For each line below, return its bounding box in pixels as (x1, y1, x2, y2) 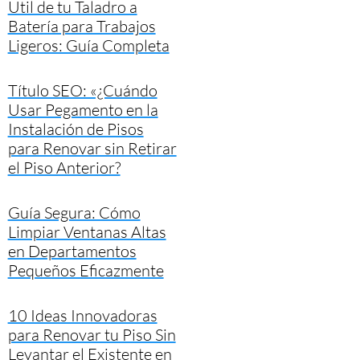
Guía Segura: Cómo (7, 202, 141, 223)
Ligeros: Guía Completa (7, 35, 170, 55)
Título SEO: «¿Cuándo (7, 80, 157, 100)
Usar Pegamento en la (7, 99, 158, 120)
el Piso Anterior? (7, 157, 121, 178)
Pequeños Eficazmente (7, 260, 164, 280)
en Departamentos (7, 240, 137, 261)
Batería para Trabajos (7, 15, 156, 36)
